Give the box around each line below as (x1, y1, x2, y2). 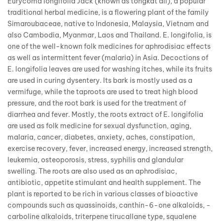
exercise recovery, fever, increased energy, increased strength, (7, 144, 213, 153)
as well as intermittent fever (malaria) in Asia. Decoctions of (7, 53, 208, 63)
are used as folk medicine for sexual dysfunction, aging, (7, 121, 191, 131)
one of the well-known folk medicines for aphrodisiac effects (7, 42, 211, 51)
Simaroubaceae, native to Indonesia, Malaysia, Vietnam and (7, 19, 209, 29)
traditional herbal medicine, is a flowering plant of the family (7, 8, 209, 17)
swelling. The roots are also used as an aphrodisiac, (7, 167, 177, 176)
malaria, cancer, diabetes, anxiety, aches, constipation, (7, 133, 195, 142)
